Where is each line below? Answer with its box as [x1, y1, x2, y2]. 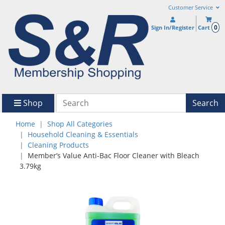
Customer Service [168, 4, 214, 11]
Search [192, 97, 218, 108]
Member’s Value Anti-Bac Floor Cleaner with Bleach [28, 151, 199, 161]
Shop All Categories [47, 119, 113, 129]
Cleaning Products [28, 140, 89, 150]
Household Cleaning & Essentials [28, 130, 138, 140]
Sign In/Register [151, 24, 195, 31]
